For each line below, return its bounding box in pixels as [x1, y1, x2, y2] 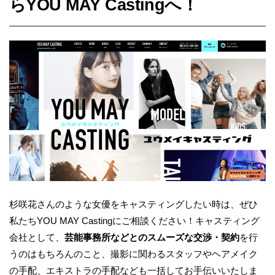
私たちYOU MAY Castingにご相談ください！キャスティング [9, 215, 260, 227]
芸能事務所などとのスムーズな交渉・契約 [64, 232, 239, 243]
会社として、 [9, 232, 64, 243]
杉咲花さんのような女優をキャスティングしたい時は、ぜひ [9, 199, 258, 210]
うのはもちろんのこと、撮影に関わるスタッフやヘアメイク [9, 249, 258, 260]
